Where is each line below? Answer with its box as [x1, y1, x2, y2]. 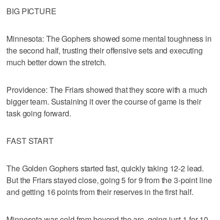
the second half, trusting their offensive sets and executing [6, 44, 203, 56]
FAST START [6, 135, 54, 146]
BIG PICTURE [6, 5, 56, 17]
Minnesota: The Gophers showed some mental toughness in [6, 32, 212, 44]
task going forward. [6, 107, 71, 119]
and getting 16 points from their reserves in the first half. [6, 186, 193, 197]
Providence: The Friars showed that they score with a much [6, 83, 208, 95]
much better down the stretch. [6, 56, 107, 68]
